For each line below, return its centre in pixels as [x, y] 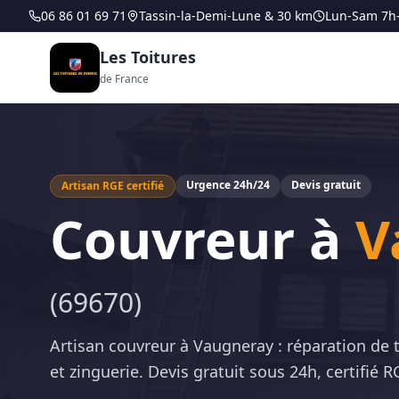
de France [124, 79]
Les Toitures [148, 57]
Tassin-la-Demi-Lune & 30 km [226, 16]
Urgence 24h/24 [228, 185]
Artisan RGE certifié [113, 186]
